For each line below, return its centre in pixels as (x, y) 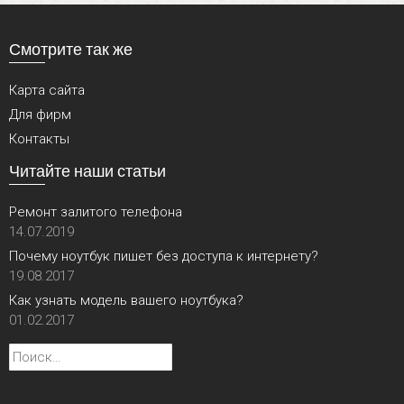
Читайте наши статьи (87, 171)
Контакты (39, 139)
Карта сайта (47, 91)
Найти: (28, 353)
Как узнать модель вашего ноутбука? (126, 301)
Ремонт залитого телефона (96, 212)
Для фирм (40, 115)
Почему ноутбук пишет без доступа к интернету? (164, 257)
